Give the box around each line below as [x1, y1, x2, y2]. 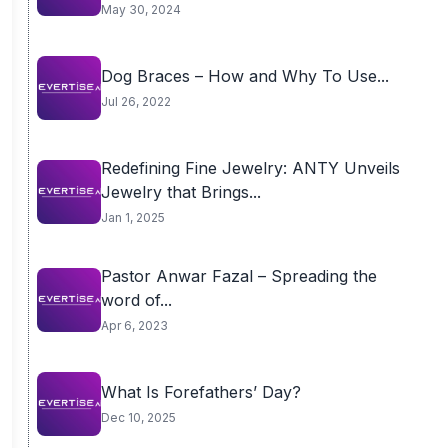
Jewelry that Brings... [100, 182, 261, 202]
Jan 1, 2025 [100, 210, 165, 225]
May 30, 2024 [100, 2, 181, 17]
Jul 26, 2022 [100, 94, 171, 109]
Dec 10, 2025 [100, 410, 176, 425]
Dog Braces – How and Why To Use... [100, 66, 389, 86]
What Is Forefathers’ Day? [100, 382, 301, 402]
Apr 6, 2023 [100, 318, 168, 333]
